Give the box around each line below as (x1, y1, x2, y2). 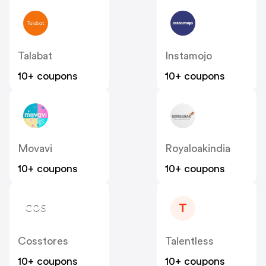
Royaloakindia (165, 143, 230, 154)
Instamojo (165, 50, 212, 62)
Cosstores (18, 236, 68, 247)
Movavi (18, 143, 52, 154)
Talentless (165, 236, 214, 247)
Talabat (18, 50, 52, 62)
